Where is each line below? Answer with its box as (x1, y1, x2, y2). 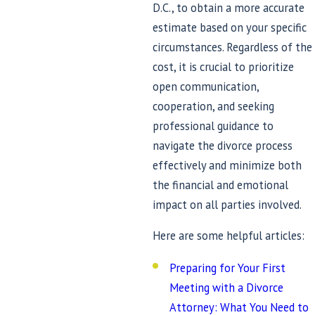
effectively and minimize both (152, 157, 302, 173)
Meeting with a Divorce (169, 280, 284, 296)
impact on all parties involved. (152, 196, 302, 212)
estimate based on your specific (152, 19, 307, 35)
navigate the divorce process (152, 137, 292, 153)
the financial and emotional (152, 176, 288, 193)
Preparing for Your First (169, 260, 286, 276)
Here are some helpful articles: (152, 228, 304, 244)
